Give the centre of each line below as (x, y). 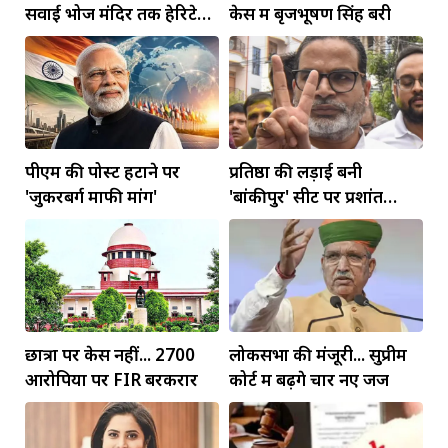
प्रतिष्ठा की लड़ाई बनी (295, 171)
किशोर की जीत (279, 221)
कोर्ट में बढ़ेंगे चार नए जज (309, 379)
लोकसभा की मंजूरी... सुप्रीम (318, 354)
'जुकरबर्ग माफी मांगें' (91, 196)
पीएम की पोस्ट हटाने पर (102, 171)
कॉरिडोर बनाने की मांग (98, 38)
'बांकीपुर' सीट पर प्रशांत (306, 196)
